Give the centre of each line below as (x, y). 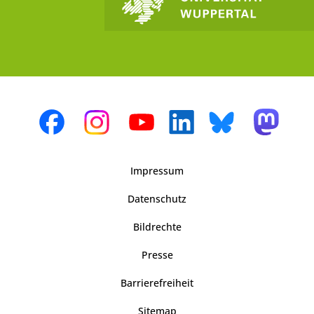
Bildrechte (157, 227)
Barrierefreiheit (157, 283)
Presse (157, 255)
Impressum (157, 171)
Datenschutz (157, 199)
